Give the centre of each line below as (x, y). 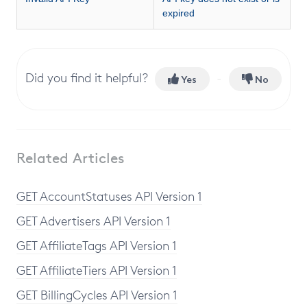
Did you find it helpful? (87, 77)
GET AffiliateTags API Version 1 (97, 245)
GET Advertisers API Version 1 (94, 221)
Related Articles (71, 158)
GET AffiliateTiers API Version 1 (97, 270)
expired (179, 13)
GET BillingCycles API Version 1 (97, 295)
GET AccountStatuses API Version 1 (109, 196)
